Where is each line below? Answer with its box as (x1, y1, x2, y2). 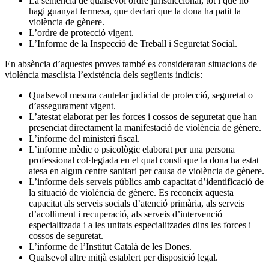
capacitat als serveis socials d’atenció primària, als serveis (29, 198, 244, 208)
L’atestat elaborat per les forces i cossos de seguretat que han (29, 111, 257, 122)
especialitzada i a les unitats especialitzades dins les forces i (29, 219, 251, 230)
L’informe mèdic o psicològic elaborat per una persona (29, 144, 235, 154)
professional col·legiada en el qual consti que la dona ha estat (29, 154, 259, 165)
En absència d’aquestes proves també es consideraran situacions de (5, 58, 257, 69)
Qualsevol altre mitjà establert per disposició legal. (29, 252, 218, 262)
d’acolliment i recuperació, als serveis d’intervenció (29, 208, 222, 219)
